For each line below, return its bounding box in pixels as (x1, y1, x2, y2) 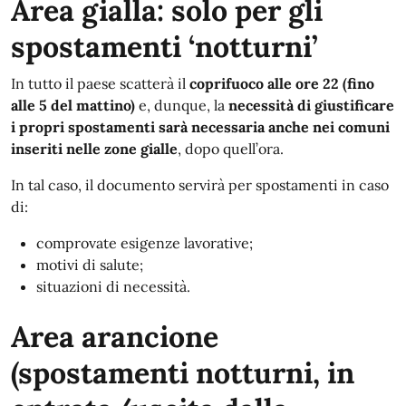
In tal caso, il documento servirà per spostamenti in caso (11, 176, 389, 194)
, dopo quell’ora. (178, 140, 284, 158)
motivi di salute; (36, 256, 143, 274)
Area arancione (11, 318, 218, 355)
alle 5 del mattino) (11, 96, 135, 114)
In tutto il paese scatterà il (11, 74, 189, 92)
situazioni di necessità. (36, 277, 190, 295)
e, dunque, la (135, 96, 228, 114)
